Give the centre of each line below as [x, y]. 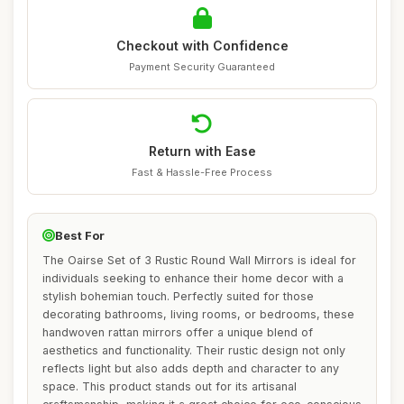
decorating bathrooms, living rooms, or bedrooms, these [198, 314]
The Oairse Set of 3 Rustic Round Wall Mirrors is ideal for [199, 260]
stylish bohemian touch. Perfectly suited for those [178, 296]
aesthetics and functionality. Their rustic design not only [194, 350]
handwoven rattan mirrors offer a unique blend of [178, 332]
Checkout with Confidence [202, 46]
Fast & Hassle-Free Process [202, 172]
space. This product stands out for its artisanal [170, 386]
